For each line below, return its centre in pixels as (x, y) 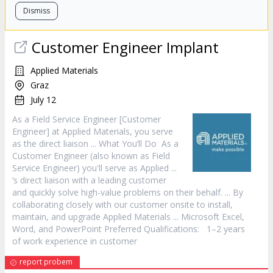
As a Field (32, 119)
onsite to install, (200, 204)
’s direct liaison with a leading (70, 180)
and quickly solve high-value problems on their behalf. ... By (128, 192)
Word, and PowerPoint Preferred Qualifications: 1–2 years (129, 229)
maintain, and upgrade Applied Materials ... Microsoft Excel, (128, 217)
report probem (46, 262)
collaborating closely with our (71, 204)
